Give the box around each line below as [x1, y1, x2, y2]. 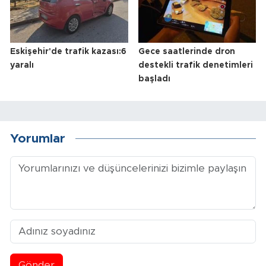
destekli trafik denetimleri [138, 61, 253, 69]
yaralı [10, 61, 34, 69]
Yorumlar [10, 132, 65, 145]
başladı [138, 74, 170, 83]
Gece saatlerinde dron [138, 47, 235, 56]
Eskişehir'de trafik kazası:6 [10, 47, 126, 56]
